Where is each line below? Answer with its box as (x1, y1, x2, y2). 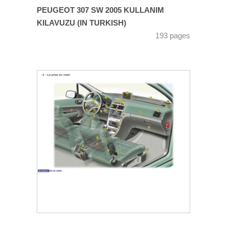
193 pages (155, 31, 190, 40)
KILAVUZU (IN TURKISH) (37, 18, 126, 27)
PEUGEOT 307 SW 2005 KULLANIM (37, 6, 164, 14)
